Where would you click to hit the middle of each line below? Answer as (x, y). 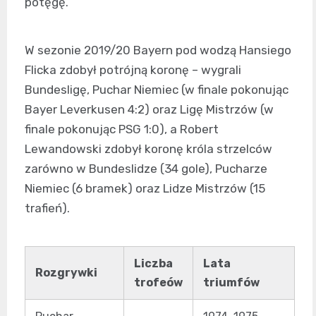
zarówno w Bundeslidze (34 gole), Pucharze (146, 169)
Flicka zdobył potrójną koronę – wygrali (133, 70)
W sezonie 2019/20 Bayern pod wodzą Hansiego (158, 50)
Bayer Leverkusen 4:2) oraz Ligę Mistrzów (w (149, 109)
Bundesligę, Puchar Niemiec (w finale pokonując (157, 90)
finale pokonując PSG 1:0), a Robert (122, 129)
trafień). (47, 208)
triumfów (231, 282)
